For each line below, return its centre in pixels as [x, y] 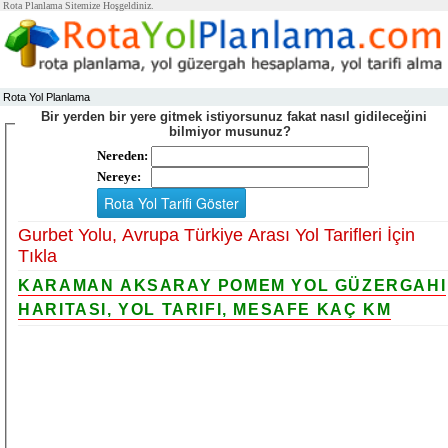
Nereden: [123, 155]
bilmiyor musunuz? [233, 131]
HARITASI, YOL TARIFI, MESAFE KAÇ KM [205, 309]
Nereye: [119, 176]
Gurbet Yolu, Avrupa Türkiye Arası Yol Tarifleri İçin [217, 234]
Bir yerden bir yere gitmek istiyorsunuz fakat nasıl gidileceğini [233, 116]
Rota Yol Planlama [46, 97]
